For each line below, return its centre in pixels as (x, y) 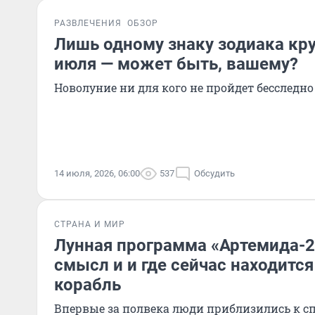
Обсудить (214, 173)
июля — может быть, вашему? (176, 64)
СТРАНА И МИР (90, 224)
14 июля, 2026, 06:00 (97, 173)
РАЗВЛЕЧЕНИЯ (88, 23)
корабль (88, 285)
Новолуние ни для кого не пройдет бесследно (184, 88)
